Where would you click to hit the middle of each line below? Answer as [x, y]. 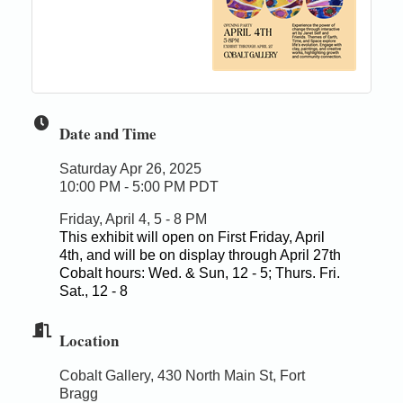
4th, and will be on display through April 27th [200, 255]
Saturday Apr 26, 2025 [130, 168]
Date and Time [108, 133]
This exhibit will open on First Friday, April [192, 237]
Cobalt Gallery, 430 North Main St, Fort [182, 375]
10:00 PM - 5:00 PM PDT [139, 186]
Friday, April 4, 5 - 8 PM [133, 219]
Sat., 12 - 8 [94, 291]
